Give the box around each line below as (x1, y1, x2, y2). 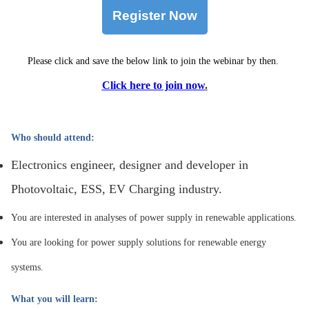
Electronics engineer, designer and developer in (10, 157, 248, 172)
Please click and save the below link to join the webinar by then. (28, 55, 281, 66)
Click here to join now (101, 79, 205, 91)
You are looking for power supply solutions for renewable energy (10, 237, 266, 248)
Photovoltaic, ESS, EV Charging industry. (10, 181, 222, 196)
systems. (10, 261, 46, 272)
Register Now (112, 8, 197, 23)
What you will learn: (10, 293, 98, 304)
